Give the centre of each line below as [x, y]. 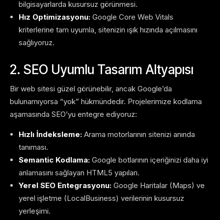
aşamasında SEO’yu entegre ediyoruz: [73, 114]
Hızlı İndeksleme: [50, 135]
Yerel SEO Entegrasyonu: [65, 186]
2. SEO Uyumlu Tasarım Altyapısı [102, 70]
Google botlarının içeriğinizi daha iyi [149, 160]
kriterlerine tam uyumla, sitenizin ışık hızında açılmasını [108, 30]
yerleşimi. [35, 211]
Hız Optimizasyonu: [55, 17]
